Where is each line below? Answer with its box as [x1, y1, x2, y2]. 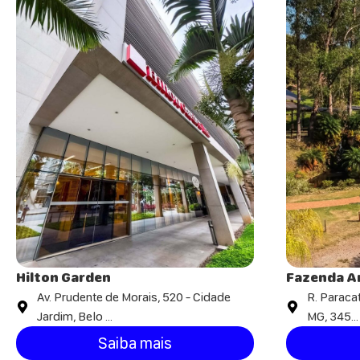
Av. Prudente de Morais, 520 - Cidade [37, 289, 231, 305]
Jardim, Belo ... [37, 309, 112, 325]
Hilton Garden [16, 269, 111, 286]
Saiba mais [98, 333, 172, 354]
